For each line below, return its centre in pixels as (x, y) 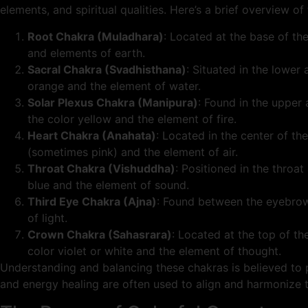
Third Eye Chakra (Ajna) (92, 201)
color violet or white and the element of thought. (154, 251)
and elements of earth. (86, 53)
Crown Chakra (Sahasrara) (100, 234)
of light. (47, 218)
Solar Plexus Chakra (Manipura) (113, 102)
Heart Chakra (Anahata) (92, 135)
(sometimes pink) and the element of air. (133, 152)
